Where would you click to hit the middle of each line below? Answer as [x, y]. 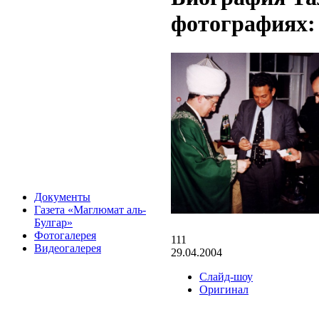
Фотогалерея [65, 235]
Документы [62, 197]
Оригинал [224, 289]
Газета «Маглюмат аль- [90, 210]
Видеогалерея [68, 248]
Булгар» [53, 223]
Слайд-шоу [226, 276]
